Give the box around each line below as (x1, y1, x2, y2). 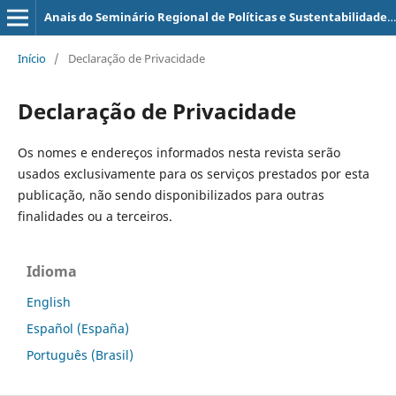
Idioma (27, 261, 77, 281)
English (27, 293, 71, 310)
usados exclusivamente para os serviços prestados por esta (17, 164, 369, 182)
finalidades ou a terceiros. (17, 207, 172, 225)
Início (17, 49, 46, 66)
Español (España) (27, 319, 129, 337)
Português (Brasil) (27, 346, 133, 363)
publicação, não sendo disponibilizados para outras (17, 186, 324, 203)
